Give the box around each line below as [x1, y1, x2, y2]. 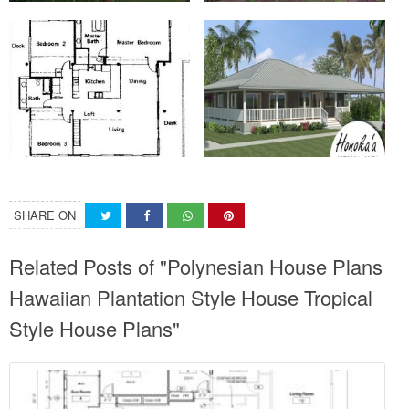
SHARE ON [14, 205, 76, 224]
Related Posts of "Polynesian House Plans [9, 251, 383, 280]
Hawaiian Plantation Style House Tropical [9, 282, 372, 311]
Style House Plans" [9, 313, 180, 342]
